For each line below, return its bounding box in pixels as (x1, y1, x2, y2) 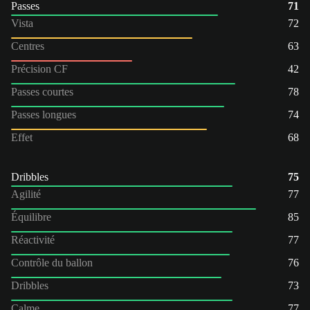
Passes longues (11, 108, 76, 120)
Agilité (11, 188, 41, 200)
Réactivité (11, 233, 55, 246)
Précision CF (11, 62, 68, 75)
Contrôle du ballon (11, 256, 93, 268)
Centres (11, 39, 44, 52)
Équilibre (11, 210, 54, 223)
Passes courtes (11, 85, 73, 98)
